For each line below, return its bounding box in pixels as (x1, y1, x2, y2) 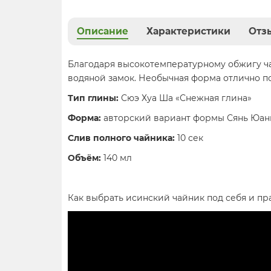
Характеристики (146, 25, 230, 38)
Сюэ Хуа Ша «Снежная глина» (119, 93, 254, 104)
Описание (77, 25, 128, 38)
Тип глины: (68, 93, 119, 104)
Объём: (68, 152, 101, 164)
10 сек (175, 132, 203, 144)
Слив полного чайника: (68, 132, 175, 144)
